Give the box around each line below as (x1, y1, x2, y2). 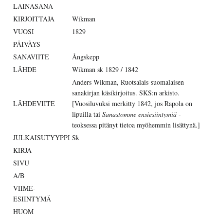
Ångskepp (72, 52, 99, 62)
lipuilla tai (72, 109, 102, 119)
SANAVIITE (13, 52, 49, 62)
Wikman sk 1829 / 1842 (72, 65, 138, 74)
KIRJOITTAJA (13, 14, 54, 24)
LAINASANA (13, 1, 53, 11)
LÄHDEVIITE (13, 99, 55, 109)
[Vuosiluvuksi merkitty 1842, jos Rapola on (72, 99, 192, 109)
